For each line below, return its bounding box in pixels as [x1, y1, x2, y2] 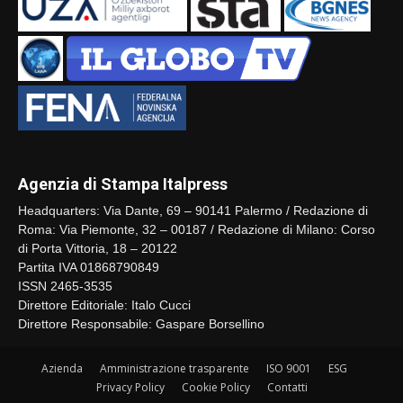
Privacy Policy [95, 379, 165, 395]
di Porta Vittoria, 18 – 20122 [18, 240, 177, 255]
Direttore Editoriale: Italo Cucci [18, 297, 191, 312]
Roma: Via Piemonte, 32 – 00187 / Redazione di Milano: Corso [18, 221, 375, 237]
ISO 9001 [266, 360, 311, 376]
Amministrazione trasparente [100, 360, 249, 376]
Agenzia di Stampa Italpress [18, 174, 228, 193]
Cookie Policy [181, 379, 250, 395]
